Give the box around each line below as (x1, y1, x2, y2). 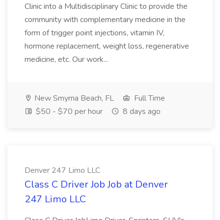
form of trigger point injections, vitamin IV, (25, 27, 165, 38)
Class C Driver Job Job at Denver (25, 178, 168, 191)
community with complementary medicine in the (25, 14, 186, 25)
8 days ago (121, 106, 161, 117)
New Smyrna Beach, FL (32, 93, 114, 104)
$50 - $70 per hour (34, 106, 103, 117)
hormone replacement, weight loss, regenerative (25, 41, 189, 52)
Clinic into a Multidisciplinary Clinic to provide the (25, 1, 188, 12)
